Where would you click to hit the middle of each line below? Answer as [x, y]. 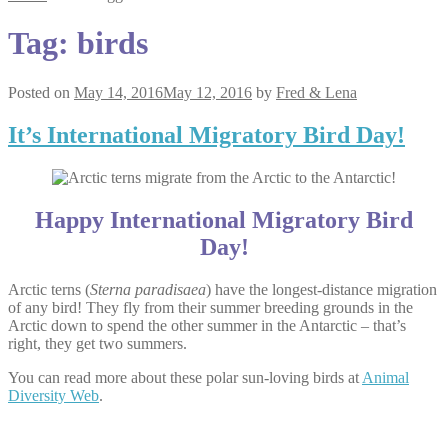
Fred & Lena [316, 92]
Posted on [41, 92]
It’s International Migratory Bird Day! [206, 134]
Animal [385, 377]
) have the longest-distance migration [321, 289]
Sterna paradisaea [148, 289]
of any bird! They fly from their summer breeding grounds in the [210, 307]
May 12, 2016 [207, 92]
